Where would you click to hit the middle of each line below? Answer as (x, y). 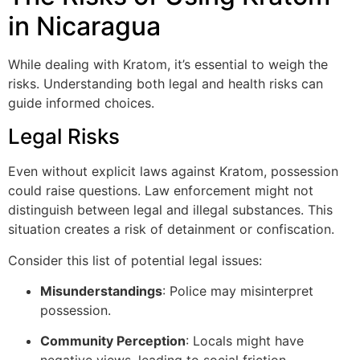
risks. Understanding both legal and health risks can (166, 83)
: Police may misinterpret (238, 291)
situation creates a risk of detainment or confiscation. (171, 229)
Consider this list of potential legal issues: (135, 260)
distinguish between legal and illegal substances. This (170, 210)
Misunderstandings (101, 291)
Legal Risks (64, 137)
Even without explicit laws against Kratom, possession (173, 172)
